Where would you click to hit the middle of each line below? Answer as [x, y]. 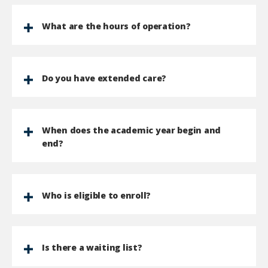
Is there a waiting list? [92, 247]
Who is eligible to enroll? [96, 195]
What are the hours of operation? [116, 26]
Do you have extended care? [104, 78]
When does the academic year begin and [132, 130]
